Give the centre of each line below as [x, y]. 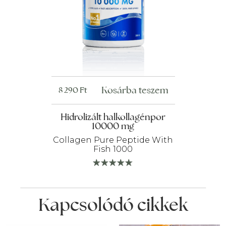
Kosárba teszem [134, 90]
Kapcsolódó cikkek [113, 205]
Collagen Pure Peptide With [113, 140]
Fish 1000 [113, 149]
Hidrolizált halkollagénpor [113, 117]
